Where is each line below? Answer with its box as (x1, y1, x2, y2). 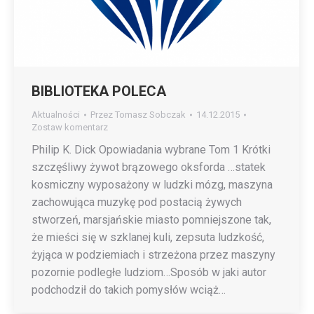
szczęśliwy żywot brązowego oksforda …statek (32, 161, 266, 174)
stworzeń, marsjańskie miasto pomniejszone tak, (32, 213, 271, 226)
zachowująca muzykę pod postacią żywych (32, 196, 242, 209)
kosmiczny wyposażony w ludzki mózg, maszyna (32, 178, 273, 191)
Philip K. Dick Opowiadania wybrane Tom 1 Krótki (32, 143, 271, 156)
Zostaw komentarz (32, 122, 108, 132)
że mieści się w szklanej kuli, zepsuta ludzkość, (32, 231, 264, 244)
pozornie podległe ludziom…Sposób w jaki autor (32, 266, 266, 279)
